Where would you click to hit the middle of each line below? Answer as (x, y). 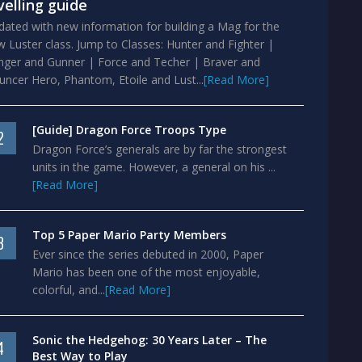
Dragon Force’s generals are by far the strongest (160, 149)
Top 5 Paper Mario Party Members (129, 235)
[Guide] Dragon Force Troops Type (129, 130)
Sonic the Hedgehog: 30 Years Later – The (149, 340)
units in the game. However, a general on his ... (154, 167)
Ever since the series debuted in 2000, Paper (148, 254)
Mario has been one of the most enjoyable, (146, 272)
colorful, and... (69, 290)
